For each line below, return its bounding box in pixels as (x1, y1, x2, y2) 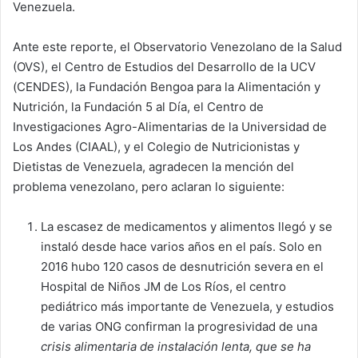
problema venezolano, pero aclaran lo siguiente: (13, 179, 284, 194)
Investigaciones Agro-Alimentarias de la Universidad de (13, 119, 327, 134)
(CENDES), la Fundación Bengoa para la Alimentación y (13, 79, 320, 94)
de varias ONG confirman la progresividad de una (41, 319, 317, 334)
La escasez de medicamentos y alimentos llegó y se (41, 219, 332, 234)
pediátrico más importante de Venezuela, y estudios (41, 299, 334, 314)
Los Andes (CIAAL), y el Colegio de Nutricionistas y (13, 139, 300, 154)
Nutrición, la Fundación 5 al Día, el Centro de (13, 99, 264, 114)
